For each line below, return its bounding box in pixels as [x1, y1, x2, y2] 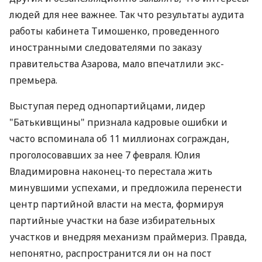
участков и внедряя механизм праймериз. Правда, [9, 230, 247, 243]
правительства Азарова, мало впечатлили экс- [9, 57, 224, 70]
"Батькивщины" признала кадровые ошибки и [9, 116, 227, 129]
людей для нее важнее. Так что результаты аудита [9, 8, 244, 21]
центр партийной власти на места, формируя [9, 198, 223, 211]
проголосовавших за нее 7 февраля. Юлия [9, 149, 200, 161]
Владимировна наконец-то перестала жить [9, 165, 212, 178]
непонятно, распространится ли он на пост [9, 247, 212, 260]
